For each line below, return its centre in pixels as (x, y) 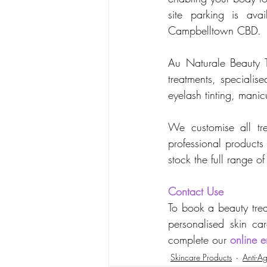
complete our (199, 240)
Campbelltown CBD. (215, 31)
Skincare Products (201, 257)
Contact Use (196, 192)
